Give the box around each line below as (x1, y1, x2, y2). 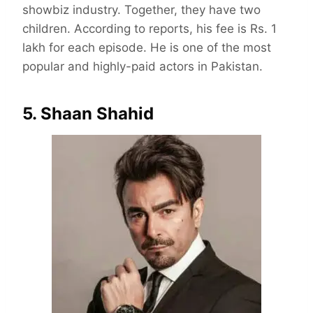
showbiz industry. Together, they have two (22, 3, 261, 17)
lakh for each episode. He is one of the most (22, 41, 271, 55)
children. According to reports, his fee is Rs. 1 (22, 22, 277, 36)
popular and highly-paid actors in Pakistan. (22, 59, 263, 74)
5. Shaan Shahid (22, 103, 154, 124)
